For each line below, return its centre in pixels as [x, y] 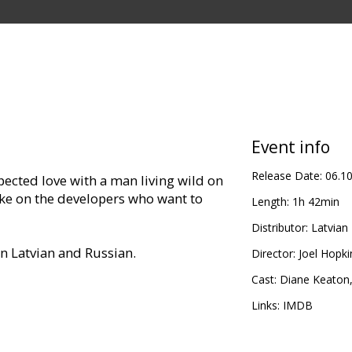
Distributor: [279, 228]
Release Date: [286, 176]
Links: [265, 306]
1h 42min [315, 202]
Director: [273, 254]
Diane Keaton [314, 280]
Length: [270, 202]
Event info [290, 147]
